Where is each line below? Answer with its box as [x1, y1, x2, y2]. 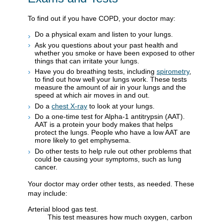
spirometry [157, 67, 189, 76]
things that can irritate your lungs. [35, 56, 139, 65]
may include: [28, 189, 67, 197]
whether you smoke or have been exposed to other [35, 49, 195, 57]
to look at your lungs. [87, 102, 155, 110]
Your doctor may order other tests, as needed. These [28, 179, 194, 188]
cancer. [35, 163, 57, 171]
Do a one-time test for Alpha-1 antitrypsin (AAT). [35, 112, 185, 121]
